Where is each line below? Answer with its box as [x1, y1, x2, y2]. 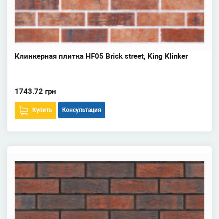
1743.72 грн [15, 87, 56, 96]
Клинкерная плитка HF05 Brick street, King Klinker [15, 52, 188, 61]
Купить [32, 107, 52, 113]
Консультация [62, 107, 101, 113]
